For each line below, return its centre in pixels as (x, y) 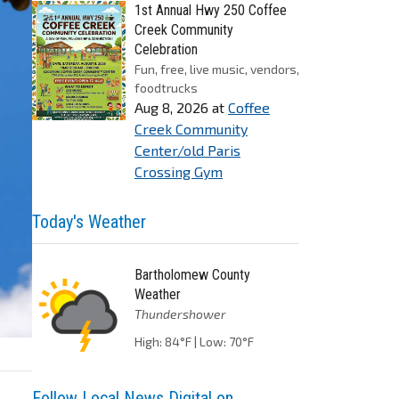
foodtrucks (166, 88)
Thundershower (180, 314)
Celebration (166, 49)
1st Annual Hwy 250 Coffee (211, 10)
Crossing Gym (179, 171)
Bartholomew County (192, 275)
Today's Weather (89, 222)
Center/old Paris (187, 150)
